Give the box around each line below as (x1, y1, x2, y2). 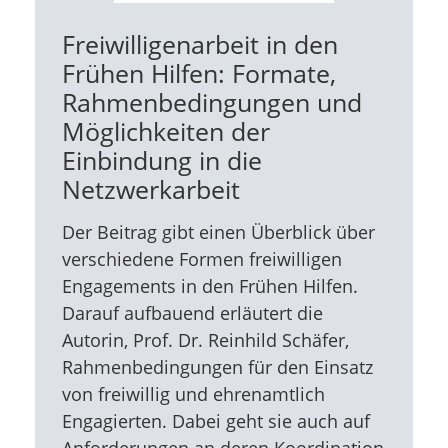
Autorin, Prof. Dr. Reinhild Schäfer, (61, 327, 349, 352)
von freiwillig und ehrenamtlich (61, 381, 325, 406)
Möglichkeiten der (61, 114, 270, 148)
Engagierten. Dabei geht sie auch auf (61, 408, 370, 433)
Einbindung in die (61, 143, 262, 177)
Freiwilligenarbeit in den (61, 27, 338, 61)
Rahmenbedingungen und (61, 85, 362, 119)
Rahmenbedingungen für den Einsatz (61, 354, 373, 379)
